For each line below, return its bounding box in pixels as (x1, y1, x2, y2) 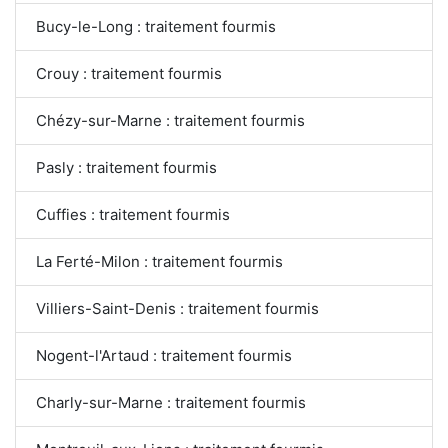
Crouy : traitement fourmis (36, 64, 222, 84)
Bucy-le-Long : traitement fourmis (36, 17, 276, 37)
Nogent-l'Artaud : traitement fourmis (36, 346, 292, 366)
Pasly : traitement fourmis (36, 158, 217, 178)
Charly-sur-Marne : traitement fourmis (36, 393, 306, 413)
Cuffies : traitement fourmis (36, 205, 230, 225)
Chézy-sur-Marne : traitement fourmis (36, 111, 305, 131)
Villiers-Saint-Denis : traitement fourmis (36, 299, 319, 319)
